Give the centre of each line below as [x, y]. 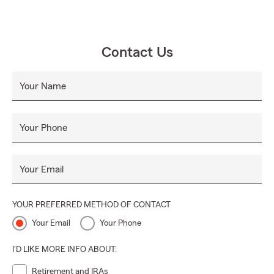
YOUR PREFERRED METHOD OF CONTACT [91, 205]
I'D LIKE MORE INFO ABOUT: [65, 250]
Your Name [43, 87]
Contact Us [137, 53]
